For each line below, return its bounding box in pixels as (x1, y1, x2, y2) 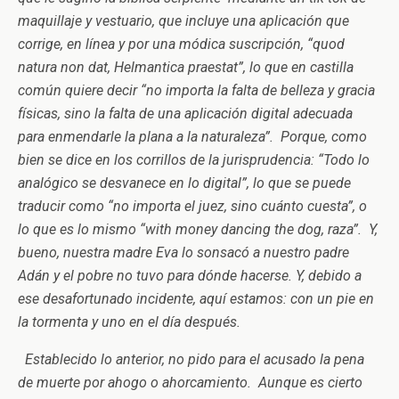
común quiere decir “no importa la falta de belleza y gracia (18, 82, 375, 99)
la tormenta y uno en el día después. (18, 313, 240, 330)
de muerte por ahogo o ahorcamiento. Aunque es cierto (18, 374, 362, 391)
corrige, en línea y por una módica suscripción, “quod (18, 36, 345, 53)
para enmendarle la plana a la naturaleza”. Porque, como (18, 128, 367, 145)
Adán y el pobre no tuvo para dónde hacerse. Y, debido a (18, 267, 362, 284)
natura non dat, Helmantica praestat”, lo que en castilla (18, 59, 354, 76)
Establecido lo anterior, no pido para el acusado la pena (18, 351, 364, 368)
